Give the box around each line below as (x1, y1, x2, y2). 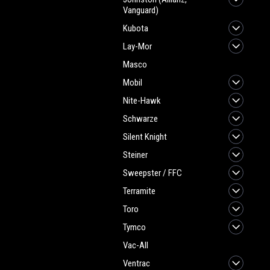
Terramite (123, 186, 155, 196)
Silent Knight (123, 131, 167, 142)
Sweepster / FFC (123, 168, 182, 178)
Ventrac (123, 258, 150, 269)
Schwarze (123, 113, 158, 124)
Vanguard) (123, 5, 159, 16)
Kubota (123, 23, 148, 34)
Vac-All (123, 240, 148, 251)
